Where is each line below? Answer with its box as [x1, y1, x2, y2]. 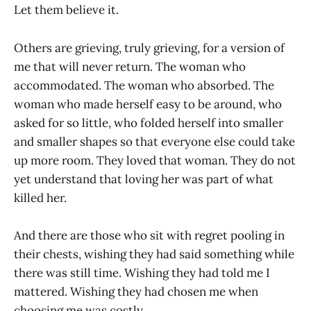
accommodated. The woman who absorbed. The [14, 77, 274, 93]
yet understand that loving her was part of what [14, 171, 274, 187]
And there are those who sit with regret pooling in [14, 227, 285, 243]
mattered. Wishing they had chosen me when [14, 283, 258, 299]
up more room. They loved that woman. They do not [14, 152, 296, 168]
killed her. [14, 190, 67, 205]
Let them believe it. [14, 2, 119, 18]
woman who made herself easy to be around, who [14, 96, 282, 112]
